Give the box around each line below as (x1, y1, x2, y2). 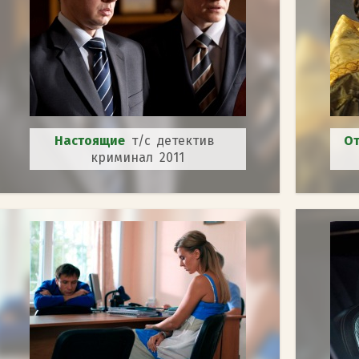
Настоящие (54, 132, 131, 148)
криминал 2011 (91, 149, 184, 165)
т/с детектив (131, 132, 221, 148)
